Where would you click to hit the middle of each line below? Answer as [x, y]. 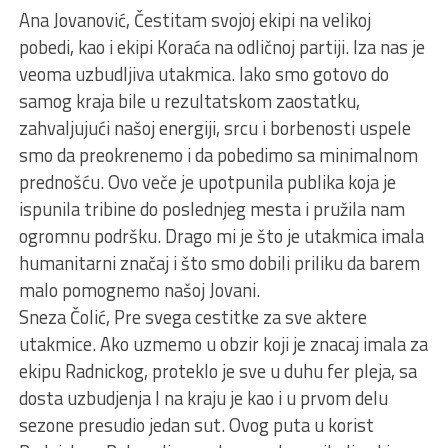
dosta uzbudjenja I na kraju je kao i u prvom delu [203, 397]
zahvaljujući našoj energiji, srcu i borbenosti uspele [214, 127]
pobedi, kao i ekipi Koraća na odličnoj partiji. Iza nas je [221, 46]
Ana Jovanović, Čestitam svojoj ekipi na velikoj [194, 19]
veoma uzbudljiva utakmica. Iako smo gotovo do [203, 73]
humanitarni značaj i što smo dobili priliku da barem [219, 262]
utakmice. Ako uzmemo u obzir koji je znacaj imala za [223, 343]
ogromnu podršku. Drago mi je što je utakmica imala [221, 235]
